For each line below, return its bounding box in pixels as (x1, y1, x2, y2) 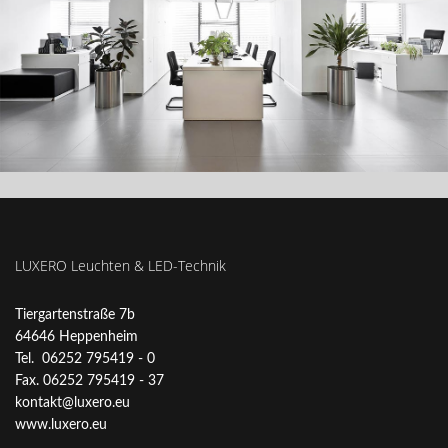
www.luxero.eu (15, 417, 107, 432)
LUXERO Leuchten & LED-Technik (15, 255, 226, 275)
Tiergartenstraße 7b (15, 307, 135, 322)
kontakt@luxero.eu (15, 395, 130, 410)
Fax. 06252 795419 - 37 (15, 373, 164, 388)
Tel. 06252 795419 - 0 (15, 351, 155, 366)
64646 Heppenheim (15, 329, 138, 344)
